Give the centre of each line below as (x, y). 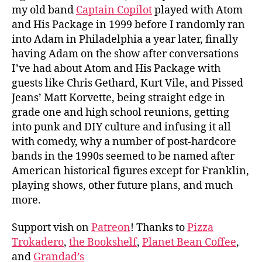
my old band (44, 10)
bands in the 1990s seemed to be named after (123, 156)
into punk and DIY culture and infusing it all (121, 127)
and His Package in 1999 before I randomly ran (128, 25)
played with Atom (197, 10)
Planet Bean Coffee (189, 243)
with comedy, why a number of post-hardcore (124, 142)
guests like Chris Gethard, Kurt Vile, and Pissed (127, 83)
